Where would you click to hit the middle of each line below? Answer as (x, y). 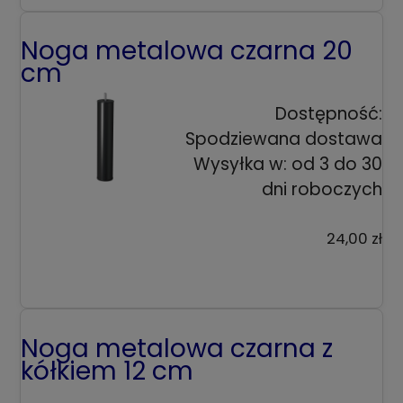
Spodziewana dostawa (284, 139)
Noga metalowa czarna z (177, 348)
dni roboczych (322, 190)
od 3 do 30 (337, 165)
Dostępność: (329, 114)
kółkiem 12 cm (107, 371)
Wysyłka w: (240, 165)
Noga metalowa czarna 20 (187, 51)
